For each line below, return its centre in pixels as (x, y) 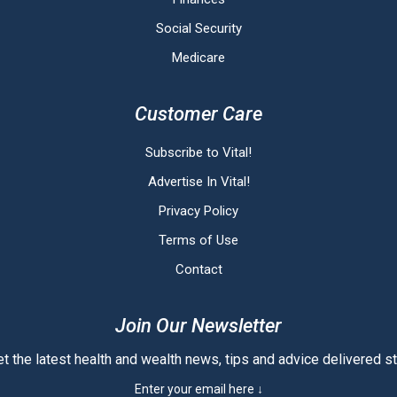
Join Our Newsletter (198, 326)
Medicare (198, 58)
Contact (198, 269)
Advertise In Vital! (198, 182)
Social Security (198, 28)
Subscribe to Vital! (198, 152)
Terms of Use (198, 240)
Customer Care (198, 114)
